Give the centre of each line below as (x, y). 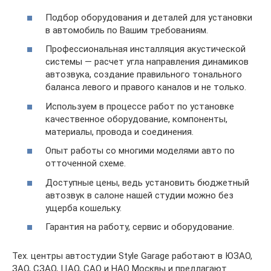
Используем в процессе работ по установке (140, 106)
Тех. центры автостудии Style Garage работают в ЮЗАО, (132, 256)
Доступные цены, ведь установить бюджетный (147, 182)
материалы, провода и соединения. (119, 132)
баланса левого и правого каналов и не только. (146, 87)
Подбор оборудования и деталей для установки (149, 17)
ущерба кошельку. (83, 208)
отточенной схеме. (86, 164)
